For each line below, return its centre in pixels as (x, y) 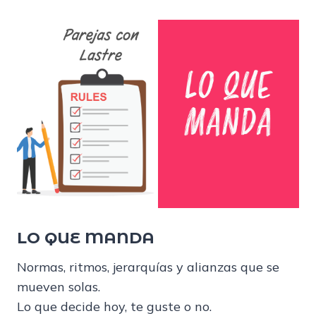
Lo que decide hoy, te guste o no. (114, 306)
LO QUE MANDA (86, 238)
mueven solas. (59, 286)
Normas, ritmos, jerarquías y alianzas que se (148, 267)
